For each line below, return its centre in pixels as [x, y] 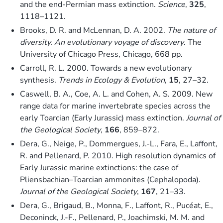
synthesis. [39, 80]
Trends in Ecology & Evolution [111, 80]
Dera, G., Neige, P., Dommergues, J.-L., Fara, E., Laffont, [119, 144]
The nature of [191, 30]
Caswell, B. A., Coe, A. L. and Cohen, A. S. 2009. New [116, 94]
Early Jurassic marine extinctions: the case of [99, 167]
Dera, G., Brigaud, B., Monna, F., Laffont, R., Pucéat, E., [116, 205]
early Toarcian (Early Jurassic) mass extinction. [103, 118]
